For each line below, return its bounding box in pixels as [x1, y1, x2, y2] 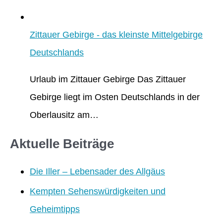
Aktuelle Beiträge [10, 137, 114, 151]
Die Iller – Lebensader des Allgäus [30, 166, 165, 176]
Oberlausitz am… [30, 110, 99, 120]
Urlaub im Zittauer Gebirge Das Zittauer [30, 74, 186, 85]
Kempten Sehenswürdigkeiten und [30, 186, 166, 197]
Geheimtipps [30, 204, 80, 215]
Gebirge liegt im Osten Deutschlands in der [30, 92, 200, 103]
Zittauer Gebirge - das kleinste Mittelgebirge [30, 29, 203, 40]
